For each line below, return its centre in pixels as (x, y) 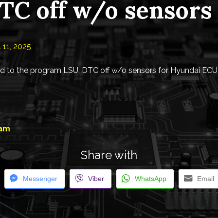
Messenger (40, 178)
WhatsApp (151, 178)
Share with (109, 155)
